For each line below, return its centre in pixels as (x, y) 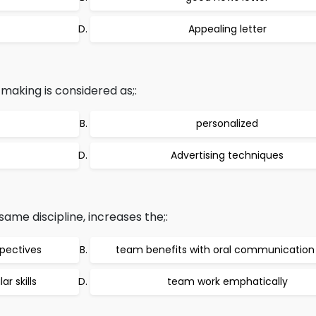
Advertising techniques (227, 155)
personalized (227, 123)
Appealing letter (227, 29)
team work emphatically (227, 281)
